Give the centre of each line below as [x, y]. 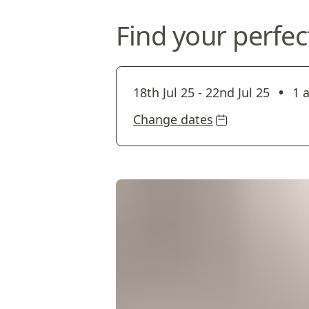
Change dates [173, 119]
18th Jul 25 [164, 92]
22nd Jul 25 [238, 92]
